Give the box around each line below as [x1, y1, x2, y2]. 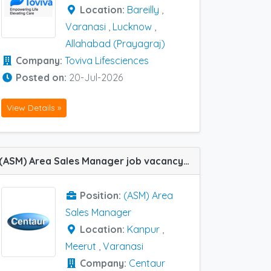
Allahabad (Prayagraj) [65, 38, 165, 50]
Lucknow [113, 21, 152, 33]
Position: [80, 189, 123, 201]
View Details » [7, 102, 61, 113]
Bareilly [127, 4, 159, 16]
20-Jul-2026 [69, 71, 123, 84]
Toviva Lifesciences [65, 54, 149, 67]
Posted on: [16, 71, 69, 84]
